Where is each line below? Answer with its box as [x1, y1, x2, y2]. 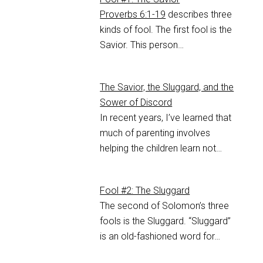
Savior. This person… [100, 39, 184, 51]
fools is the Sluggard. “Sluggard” [100, 215, 231, 227]
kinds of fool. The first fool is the [100, 24, 232, 36]
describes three [166, 9, 232, 21]
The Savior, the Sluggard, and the [100, 82, 234, 93]
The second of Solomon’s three [100, 200, 230, 212]
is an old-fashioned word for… [100, 231, 221, 242]
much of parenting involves [100, 127, 211, 139]
